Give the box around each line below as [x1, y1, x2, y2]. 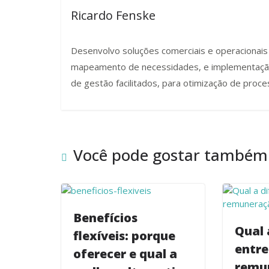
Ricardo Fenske [70, 7, 156, 23]
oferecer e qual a [73, 246, 177, 262]
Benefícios [73, 210, 138, 226]
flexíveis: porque [73, 228, 175, 244]
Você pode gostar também [73, 144, 268, 166]
